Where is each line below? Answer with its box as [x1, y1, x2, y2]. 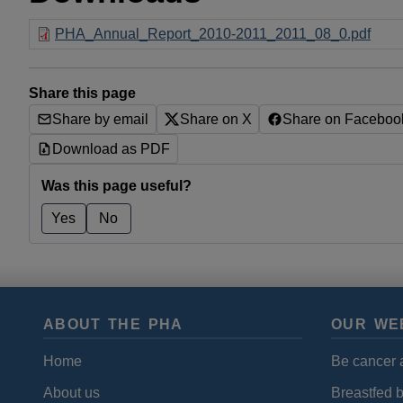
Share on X [179, 111, 252, 127]
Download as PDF [52, 140, 171, 157]
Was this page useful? [40, 178, 192, 193]
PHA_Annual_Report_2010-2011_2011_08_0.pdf [55, 26, 371, 41]
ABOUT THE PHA [43, 317, 184, 332]
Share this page [29, 85, 136, 101]
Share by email [52, 111, 149, 127]
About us [43, 384, 100, 400]
